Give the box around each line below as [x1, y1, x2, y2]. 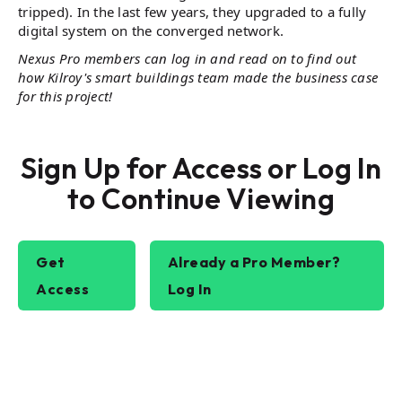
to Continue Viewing [67, 180, 335, 216]
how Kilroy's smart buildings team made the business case [18, 68, 378, 86]
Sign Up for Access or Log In [20, 150, 382, 186]
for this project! [18, 87, 113, 105]
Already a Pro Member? [167, 253, 341, 271]
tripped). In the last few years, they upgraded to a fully [18, 3, 367, 21]
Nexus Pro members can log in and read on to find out [18, 49, 356, 67]
